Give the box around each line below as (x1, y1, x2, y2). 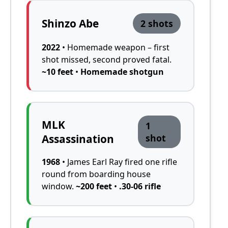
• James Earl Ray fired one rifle (60, 156, 177, 167)
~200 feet (76, 180, 112, 192)
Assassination (42, 131, 114, 146)
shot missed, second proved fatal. (42, 53, 172, 65)
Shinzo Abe (42, 16, 99, 31)
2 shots (140, 17, 174, 30)
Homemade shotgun (80, 66, 164, 77)
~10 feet (42, 66, 73, 77)
